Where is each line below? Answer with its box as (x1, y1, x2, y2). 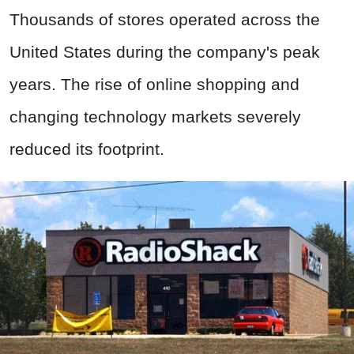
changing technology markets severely (9, 107, 301, 126)
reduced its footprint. (9, 140, 164, 159)
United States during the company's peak (9, 43, 320, 62)
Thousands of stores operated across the (9, 10, 320, 29)
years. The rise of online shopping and (9, 75, 299, 94)
